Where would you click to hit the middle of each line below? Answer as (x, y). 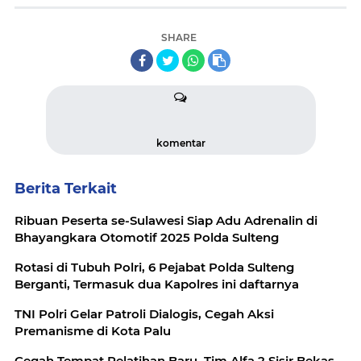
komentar (180, 143)
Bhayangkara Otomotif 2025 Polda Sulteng (147, 237)
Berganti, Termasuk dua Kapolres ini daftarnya (157, 284)
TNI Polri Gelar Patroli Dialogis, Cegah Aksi (144, 313)
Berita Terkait (66, 188)
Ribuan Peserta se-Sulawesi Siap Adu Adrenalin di (166, 220)
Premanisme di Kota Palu (93, 330)
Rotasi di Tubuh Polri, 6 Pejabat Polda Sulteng (154, 267)
